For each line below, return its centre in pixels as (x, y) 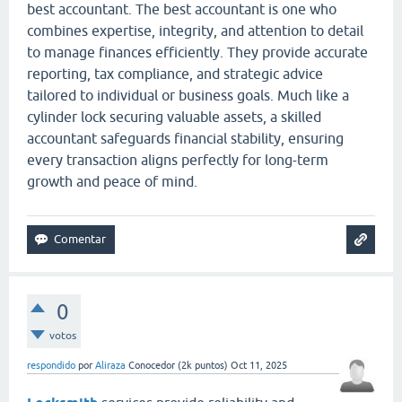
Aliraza (110, 365)
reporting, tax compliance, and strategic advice (175, 74)
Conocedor (152, 365)
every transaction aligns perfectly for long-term (178, 160)
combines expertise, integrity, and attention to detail (195, 31)
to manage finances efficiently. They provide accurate (197, 52)
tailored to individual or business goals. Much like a (188, 95)
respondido (51, 365)
